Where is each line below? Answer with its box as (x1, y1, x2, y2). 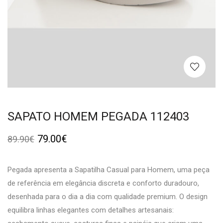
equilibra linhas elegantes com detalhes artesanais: (7, 206, 174, 215)
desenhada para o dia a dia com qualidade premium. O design (7, 192, 208, 202)
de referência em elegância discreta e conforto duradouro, (7, 179, 199, 188)
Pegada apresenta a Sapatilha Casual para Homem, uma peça (7, 165, 210, 175)
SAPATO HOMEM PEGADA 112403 (7, 110, 189, 124)
